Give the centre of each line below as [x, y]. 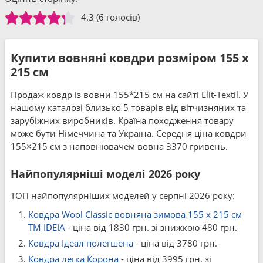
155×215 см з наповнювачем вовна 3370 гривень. [119, 146]
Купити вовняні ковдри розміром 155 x [130, 58]
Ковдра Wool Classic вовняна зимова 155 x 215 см [135, 214]
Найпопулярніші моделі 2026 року [105, 174]
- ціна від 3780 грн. [175, 243]
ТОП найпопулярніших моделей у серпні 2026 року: [123, 195]
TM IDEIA [47, 227]
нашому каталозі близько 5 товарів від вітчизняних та [128, 107]
